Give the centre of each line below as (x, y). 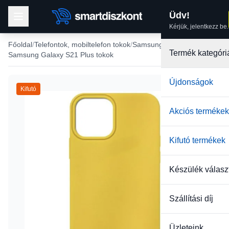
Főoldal (20, 44)
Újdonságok (191, 82)
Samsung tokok (157, 44)
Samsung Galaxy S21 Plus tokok (61, 55)
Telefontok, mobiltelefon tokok (82, 44)
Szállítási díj (191, 199)
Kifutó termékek (197, 140)
